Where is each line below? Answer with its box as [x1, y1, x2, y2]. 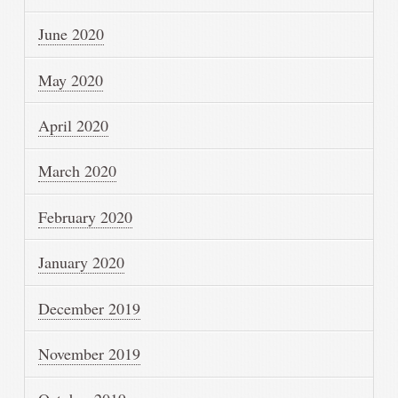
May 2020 [38, 68, 104, 91]
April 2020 [38, 115, 109, 137]
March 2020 [38, 160, 117, 182]
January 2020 [38, 251, 125, 274]
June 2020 [38, 23, 105, 45]
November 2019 [38, 342, 141, 364]
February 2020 [38, 205, 133, 227]
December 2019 [38, 297, 141, 319]
